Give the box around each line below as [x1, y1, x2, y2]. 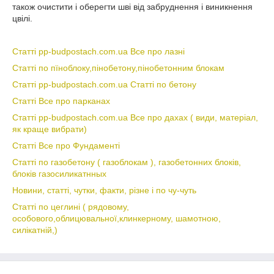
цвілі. [12, 13, 32, 23]
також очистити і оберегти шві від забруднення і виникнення [12, 2, 253, 12]
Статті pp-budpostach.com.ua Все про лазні [12, 46, 185, 56]
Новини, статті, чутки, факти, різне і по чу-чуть [12, 185, 196, 195]
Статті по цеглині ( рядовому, [12, 202, 129, 212]
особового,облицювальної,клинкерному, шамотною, [12, 213, 221, 223]
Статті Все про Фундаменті [12, 141, 120, 150]
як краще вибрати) [12, 124, 87, 134]
